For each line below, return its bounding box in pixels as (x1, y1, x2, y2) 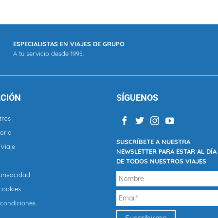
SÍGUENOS (116, 92, 158, 103)
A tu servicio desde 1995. (13, 50, 84, 57)
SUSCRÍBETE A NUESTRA (116, 137, 190, 145)
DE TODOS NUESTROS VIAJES (116, 157, 206, 165)
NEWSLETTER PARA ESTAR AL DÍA (116, 147, 217, 155)
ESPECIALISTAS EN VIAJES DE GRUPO (13, 40, 125, 48)
